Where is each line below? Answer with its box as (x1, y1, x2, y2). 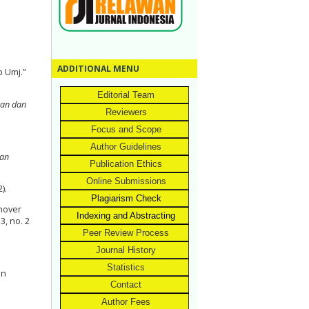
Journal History (96, 245, 156, 256)
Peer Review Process (83, 228, 169, 239)
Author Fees (101, 297, 150, 308)
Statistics (107, 262, 145, 273)
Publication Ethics (90, 159, 162, 170)
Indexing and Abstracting (77, 210, 175, 221)
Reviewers (105, 107, 147, 118)
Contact (110, 279, 141, 290)
